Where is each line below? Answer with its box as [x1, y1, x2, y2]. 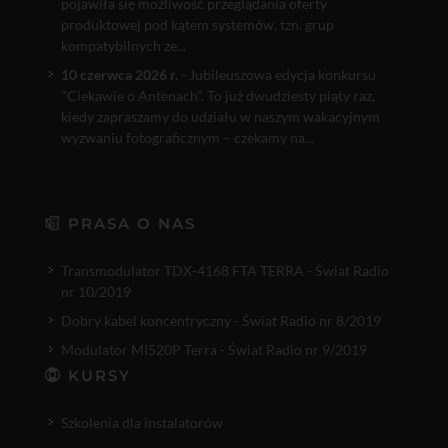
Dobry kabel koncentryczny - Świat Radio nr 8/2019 [61, 312, 381, 329]
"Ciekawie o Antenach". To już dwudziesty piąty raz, [61, 87, 375, 104]
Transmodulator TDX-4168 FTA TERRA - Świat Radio [61, 262, 389, 279]
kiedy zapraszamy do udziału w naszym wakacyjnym [61, 108, 380, 125]
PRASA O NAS [62, 214, 196, 233]
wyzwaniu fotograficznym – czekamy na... [61, 129, 314, 146]
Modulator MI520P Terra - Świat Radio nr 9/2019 [61, 341, 367, 358]
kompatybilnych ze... [61, 37, 186, 54]
